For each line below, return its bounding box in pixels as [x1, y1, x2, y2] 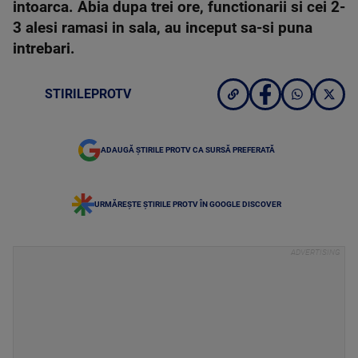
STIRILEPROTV [45, 86, 131, 101]
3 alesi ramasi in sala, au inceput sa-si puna [13, 19, 312, 37]
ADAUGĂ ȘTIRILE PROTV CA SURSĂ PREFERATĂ [101, 145, 275, 154]
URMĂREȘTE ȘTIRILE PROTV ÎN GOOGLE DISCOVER [94, 200, 281, 209]
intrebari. [13, 40, 75, 58]
